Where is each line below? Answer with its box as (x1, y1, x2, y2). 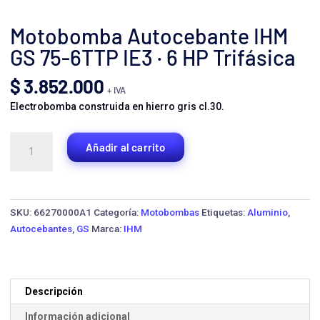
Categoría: (94, 206, 141, 218)
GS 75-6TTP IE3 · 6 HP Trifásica (10, 44, 296, 70)
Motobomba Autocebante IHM (10, 22, 288, 49)
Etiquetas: (201, 206, 247, 218)
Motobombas (141, 206, 199, 218)
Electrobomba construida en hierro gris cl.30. (10, 100, 224, 112)
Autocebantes (10, 222, 72, 234)
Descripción (25, 285, 83, 297)
